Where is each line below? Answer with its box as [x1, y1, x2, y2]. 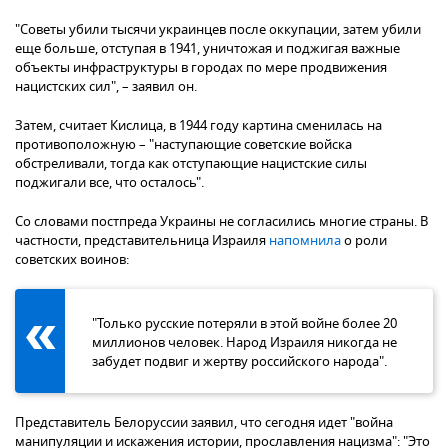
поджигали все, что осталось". [15, 173, 204, 193]
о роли [341, 231, 387, 251]
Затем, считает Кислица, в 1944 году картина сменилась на [15, 116, 382, 136]
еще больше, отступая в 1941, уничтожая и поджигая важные [15, 39, 400, 59]
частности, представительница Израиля [15, 231, 269, 251]
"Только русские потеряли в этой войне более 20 [92, 314, 397, 334]
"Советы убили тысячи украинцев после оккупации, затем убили [15, 20, 421, 40]
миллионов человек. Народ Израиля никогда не [92, 333, 397, 353]
